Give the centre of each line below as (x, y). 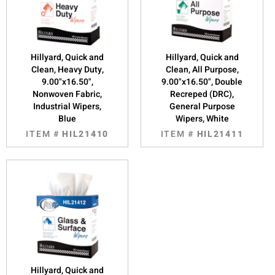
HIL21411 (220, 134)
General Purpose (202, 106)
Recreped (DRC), (202, 94)
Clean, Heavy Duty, (67, 69)
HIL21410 (85, 134)
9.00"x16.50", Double (202, 82)
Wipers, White (202, 118)
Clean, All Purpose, (202, 69)
